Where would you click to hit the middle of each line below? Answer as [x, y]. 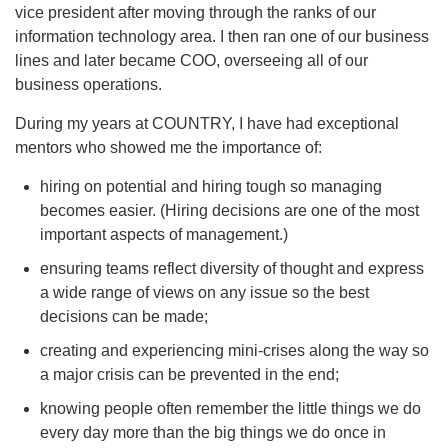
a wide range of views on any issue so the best [204, 293]
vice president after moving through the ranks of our [195, 13]
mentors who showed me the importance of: [168, 148]
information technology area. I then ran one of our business [222, 37]
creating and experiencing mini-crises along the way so [234, 351]
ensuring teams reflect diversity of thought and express [232, 269]
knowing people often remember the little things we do [230, 409]
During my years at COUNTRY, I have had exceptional [207, 124]
